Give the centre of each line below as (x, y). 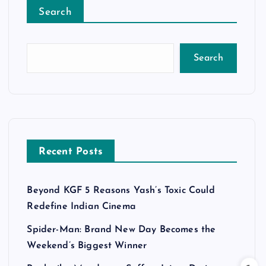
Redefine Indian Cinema (81, 207)
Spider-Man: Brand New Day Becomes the (121, 230)
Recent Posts (71, 152)
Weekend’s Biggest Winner (87, 246)
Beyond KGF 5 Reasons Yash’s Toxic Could (121, 191)
